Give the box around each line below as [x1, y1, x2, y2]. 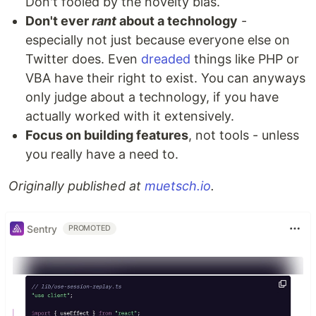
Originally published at [8, 178, 145, 194]
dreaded [141, 51, 190, 67]
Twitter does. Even [25, 51, 141, 67]
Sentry [27, 222, 57, 235]
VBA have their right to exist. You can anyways [25, 71, 305, 86]
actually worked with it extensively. [25, 109, 234, 124]
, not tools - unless [188, 128, 299, 143]
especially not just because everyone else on [25, 32, 290, 48]
